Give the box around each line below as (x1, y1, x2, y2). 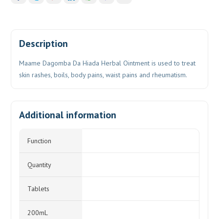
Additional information (19, 109, 117, 121)
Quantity (27, 160, 52, 169)
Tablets (27, 184, 50, 193)
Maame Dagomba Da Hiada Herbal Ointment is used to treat (19, 59, 196, 67)
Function (27, 136, 52, 145)
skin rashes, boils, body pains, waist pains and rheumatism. (19, 70, 188, 79)
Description (19, 37, 68, 50)
